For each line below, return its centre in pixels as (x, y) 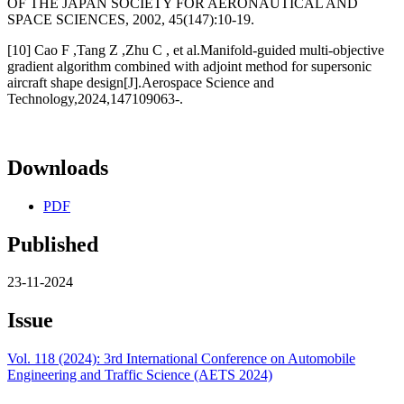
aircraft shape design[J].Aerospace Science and (141, 82)
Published (53, 244)
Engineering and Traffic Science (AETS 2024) (140, 375)
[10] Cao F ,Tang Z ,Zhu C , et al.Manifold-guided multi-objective (196, 50)
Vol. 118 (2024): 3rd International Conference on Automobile (181, 359)
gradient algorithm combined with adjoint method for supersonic (189, 66)
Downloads (58, 167)
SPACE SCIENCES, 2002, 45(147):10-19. (131, 19)
